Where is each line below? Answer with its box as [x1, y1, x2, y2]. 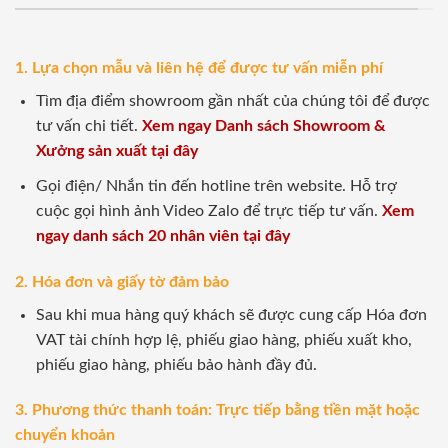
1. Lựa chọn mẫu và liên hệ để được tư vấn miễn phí [15, 60, 383, 77]
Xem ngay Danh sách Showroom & [141, 118, 386, 135]
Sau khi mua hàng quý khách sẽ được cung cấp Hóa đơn [35, 306, 427, 323]
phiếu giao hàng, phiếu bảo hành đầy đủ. [35, 356, 317, 373]
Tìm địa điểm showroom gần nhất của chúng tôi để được [35, 93, 430, 110]
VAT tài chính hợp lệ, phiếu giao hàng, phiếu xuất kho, [35, 331, 412, 348]
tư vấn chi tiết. [35, 118, 142, 135]
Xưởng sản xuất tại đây [35, 143, 198, 160]
